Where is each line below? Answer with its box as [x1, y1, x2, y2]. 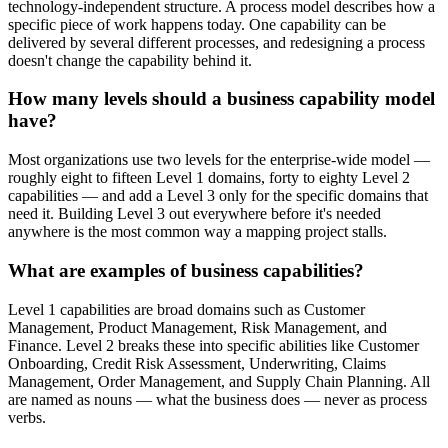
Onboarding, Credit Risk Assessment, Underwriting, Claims [8, 354, 386, 372]
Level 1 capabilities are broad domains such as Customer [8, 300, 365, 318]
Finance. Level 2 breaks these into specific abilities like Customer [8, 336, 419, 354]
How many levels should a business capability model [8, 88, 435, 110]
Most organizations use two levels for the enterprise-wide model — [8, 151, 430, 169]
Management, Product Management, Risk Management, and [8, 318, 387, 336]
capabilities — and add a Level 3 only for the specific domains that [8, 187, 428, 205]
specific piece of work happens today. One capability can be [8, 15, 386, 33]
